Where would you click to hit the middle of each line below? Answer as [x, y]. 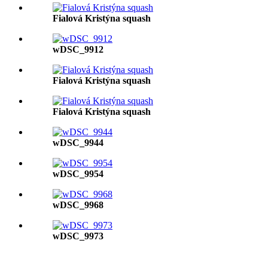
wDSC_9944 [78, 143]
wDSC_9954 [78, 174]
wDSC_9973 [78, 236]
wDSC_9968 [78, 205]
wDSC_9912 [78, 49]
